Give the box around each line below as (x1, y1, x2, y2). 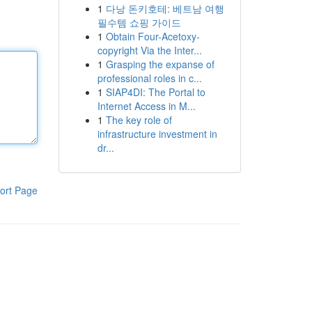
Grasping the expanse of (105, 57, 214, 71)
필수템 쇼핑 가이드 (97, 15, 181, 29)
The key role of (105, 113, 172, 127)
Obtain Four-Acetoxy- (105, 29, 200, 43)
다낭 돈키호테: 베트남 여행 (105, 1, 224, 15)
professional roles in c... (97, 71, 202, 85)
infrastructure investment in (97, 127, 217, 141)
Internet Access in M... (97, 99, 196, 113)
